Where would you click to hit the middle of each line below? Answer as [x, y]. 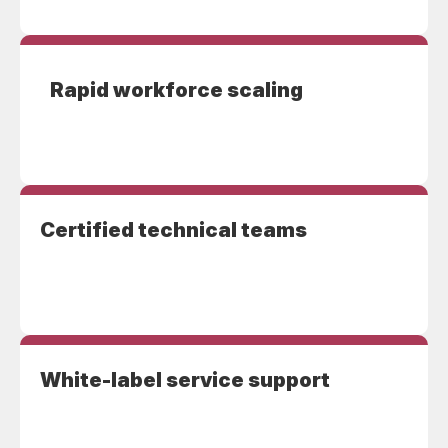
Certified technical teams [173, 230]
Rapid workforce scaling [176, 90]
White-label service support [185, 380]
